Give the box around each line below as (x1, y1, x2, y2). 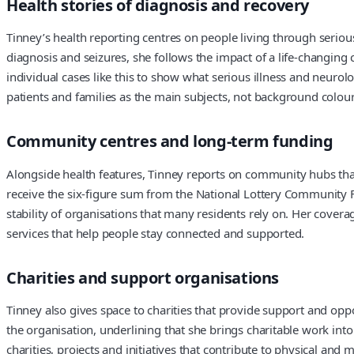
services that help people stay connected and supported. (6, 224, 305, 241)
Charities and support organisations (6, 266, 279, 288)
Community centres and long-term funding (6, 130, 333, 153)
